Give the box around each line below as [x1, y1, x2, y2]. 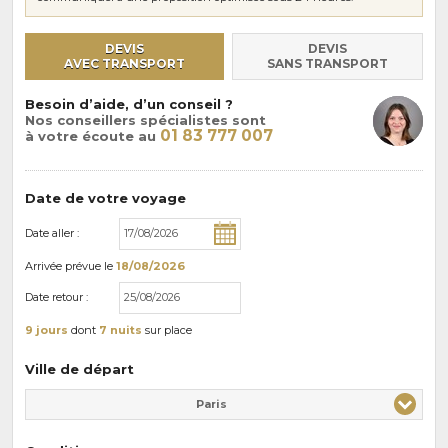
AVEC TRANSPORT [64, 56, 185, 72]
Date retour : [25, 290, 88, 305]
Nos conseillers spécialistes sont [25, 111, 266, 128]
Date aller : [25, 226, 79, 241]
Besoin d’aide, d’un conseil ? [25, 95, 233, 112]
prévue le [65, 258, 116, 273]
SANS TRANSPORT [267, 56, 388, 72]
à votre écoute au [25, 127, 160, 144]
